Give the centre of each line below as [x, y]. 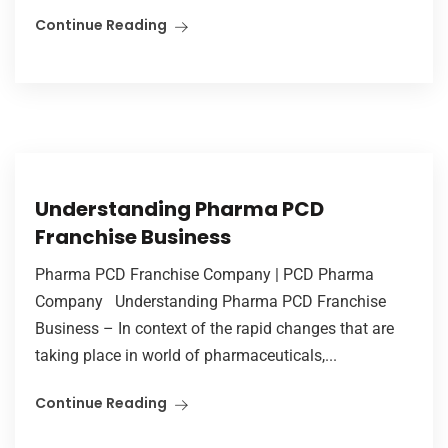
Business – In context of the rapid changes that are [214, 328]
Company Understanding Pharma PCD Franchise [210, 301]
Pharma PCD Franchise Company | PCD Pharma [204, 274]
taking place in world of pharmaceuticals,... [186, 355]
